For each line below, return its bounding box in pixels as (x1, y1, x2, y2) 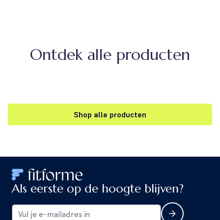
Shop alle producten (74, 109, 146, 119)
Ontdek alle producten (30, 44, 190, 64)
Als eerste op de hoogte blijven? (12, 181, 184, 196)
